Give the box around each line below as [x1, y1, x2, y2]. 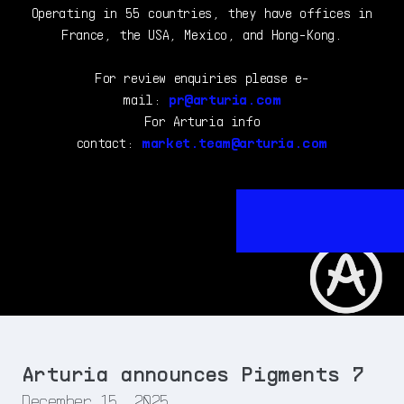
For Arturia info [143, 112, 261, 129]
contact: [76, 133, 142, 151]
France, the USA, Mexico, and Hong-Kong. [61, 25, 343, 42]
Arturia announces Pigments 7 [22, 360, 364, 386]
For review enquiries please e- [94, 69, 309, 86]
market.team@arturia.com [142, 133, 328, 151]
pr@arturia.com [169, 90, 281, 107]
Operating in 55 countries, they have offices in [31, 4, 373, 21]
